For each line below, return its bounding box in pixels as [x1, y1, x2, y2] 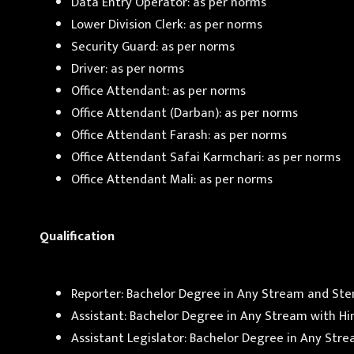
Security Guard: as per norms [71, 35, 235, 58]
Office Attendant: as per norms [71, 79, 246, 102]
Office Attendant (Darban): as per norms [71, 101, 298, 124]
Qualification [40, 225, 115, 248]
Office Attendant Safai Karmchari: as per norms [71, 145, 341, 168]
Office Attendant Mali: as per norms [71, 168, 273, 190]
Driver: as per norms [71, 57, 184, 80]
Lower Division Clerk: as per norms [71, 13, 262, 36]
